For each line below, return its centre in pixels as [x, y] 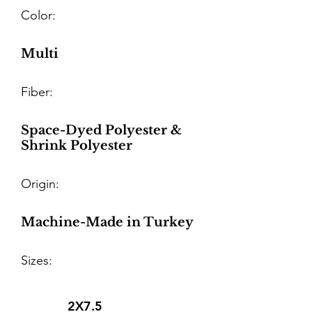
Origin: [40, 184]
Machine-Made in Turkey [107, 222]
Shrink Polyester [77, 146]
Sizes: [37, 260]
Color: [38, 15]
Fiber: [37, 92]
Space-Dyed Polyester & [101, 130]
